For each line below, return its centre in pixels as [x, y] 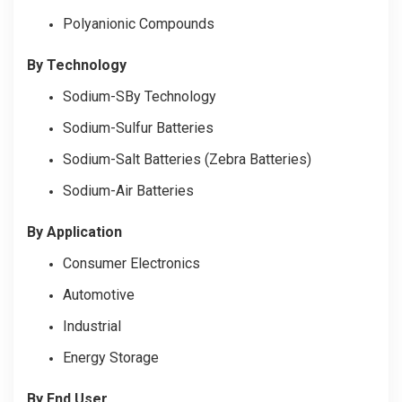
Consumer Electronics [131, 263]
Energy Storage [111, 357]
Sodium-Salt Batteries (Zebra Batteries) [187, 159]
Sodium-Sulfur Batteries [138, 127]
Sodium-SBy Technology [140, 96]
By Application [74, 232]
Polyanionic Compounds [139, 23]
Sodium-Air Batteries [130, 190]
